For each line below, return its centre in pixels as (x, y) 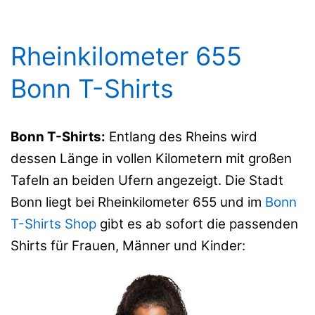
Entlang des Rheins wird (181, 137)
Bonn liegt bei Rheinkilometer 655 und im (138, 202)
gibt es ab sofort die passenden (197, 224)
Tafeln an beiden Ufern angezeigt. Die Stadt (147, 181)
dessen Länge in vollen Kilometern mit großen (151, 159)
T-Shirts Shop (53, 224)
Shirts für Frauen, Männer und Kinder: (128, 246)
